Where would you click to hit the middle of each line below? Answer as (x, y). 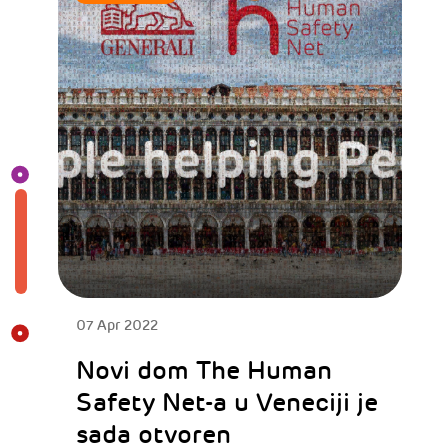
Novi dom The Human (203, 371)
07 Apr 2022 (116, 325)
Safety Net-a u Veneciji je (226, 403)
